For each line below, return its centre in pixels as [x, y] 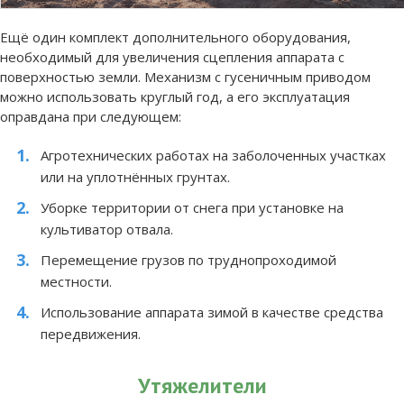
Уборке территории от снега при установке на [192, 208]
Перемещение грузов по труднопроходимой [188, 260]
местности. [76, 282]
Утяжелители [202, 386]
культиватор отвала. [107, 230]
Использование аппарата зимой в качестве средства [212, 312]
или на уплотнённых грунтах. [135, 177]
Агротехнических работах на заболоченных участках [213, 156]
